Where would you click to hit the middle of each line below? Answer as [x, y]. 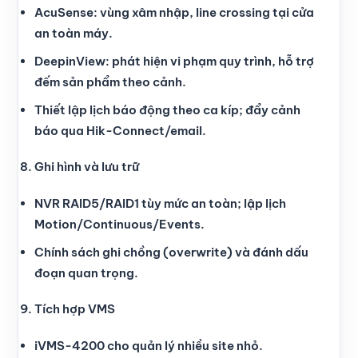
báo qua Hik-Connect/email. [120, 130]
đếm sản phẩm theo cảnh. [110, 82]
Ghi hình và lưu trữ [87, 167]
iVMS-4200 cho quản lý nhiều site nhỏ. [149, 345]
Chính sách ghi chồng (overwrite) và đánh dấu [171, 252]
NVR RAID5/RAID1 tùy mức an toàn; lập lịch [160, 203]
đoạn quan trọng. [86, 272]
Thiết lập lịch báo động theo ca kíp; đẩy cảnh [167, 109]
